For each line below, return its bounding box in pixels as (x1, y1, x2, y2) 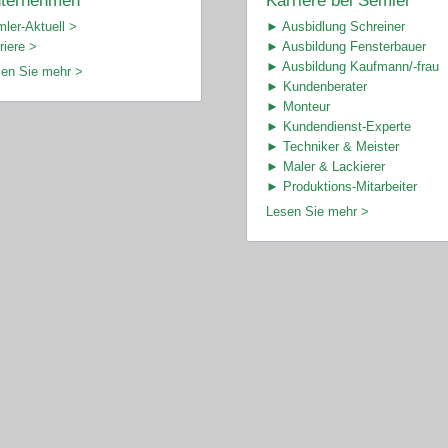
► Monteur (265, 98, 330, 114)
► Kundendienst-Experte (265, 118, 411, 134)
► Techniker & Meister (265, 138, 399, 154)
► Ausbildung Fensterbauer (265, 38, 426, 54)
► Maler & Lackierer (265, 158, 385, 174)
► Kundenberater (265, 78, 367, 94)
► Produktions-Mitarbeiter (265, 178, 417, 194)
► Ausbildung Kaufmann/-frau (265, 58, 439, 74)
